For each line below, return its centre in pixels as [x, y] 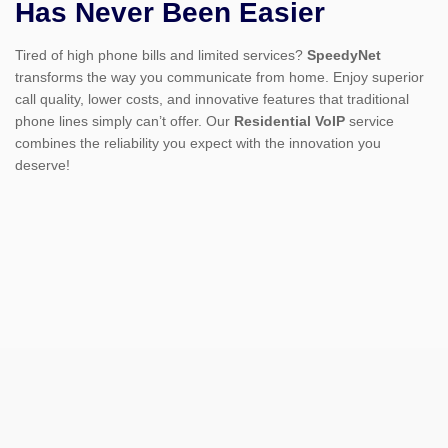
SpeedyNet [344, 55]
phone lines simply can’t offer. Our [124, 121]
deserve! [42, 165]
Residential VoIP [289, 121]
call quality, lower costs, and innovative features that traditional [212, 99]
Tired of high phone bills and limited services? [161, 55]
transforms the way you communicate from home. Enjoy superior [219, 77]
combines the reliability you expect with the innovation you [198, 143]
